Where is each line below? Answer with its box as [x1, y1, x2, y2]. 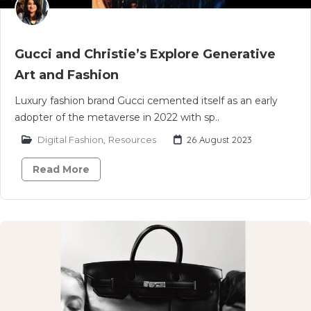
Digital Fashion [37, 134, 103, 145]
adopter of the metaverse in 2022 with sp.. [15, 111, 219, 124]
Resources [108, 134, 156, 145]
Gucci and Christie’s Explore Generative [15, 47, 276, 62]
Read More [33, 163, 90, 176]
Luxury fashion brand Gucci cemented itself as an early [15, 94, 278, 107]
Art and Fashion [15, 67, 119, 83]
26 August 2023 [187, 134, 252, 145]
